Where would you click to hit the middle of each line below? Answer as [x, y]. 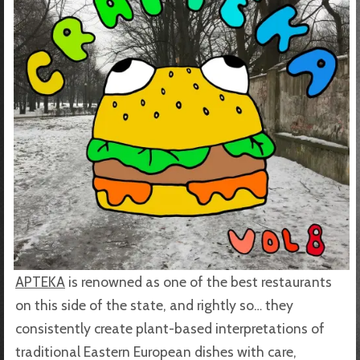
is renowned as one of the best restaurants [198, 281]
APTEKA [40, 281]
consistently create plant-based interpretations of [170, 328]
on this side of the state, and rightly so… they [154, 305]
